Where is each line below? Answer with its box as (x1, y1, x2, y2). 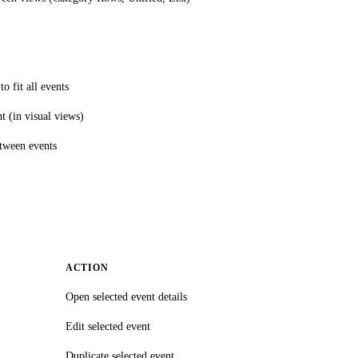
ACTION (66, 262, 109, 274)
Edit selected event (66, 320, 150, 333)
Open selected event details (66, 290, 187, 304)
